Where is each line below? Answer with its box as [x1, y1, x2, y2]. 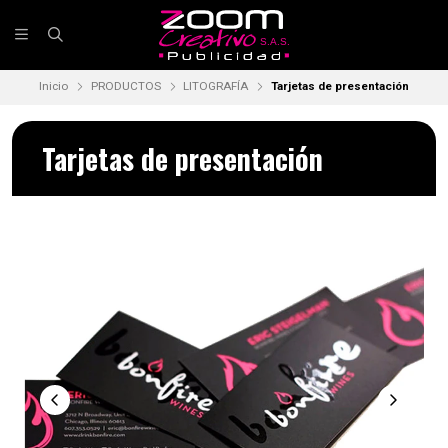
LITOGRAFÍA [183, 79, 249, 93]
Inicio [39, 79, 69, 93]
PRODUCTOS [90, 79, 161, 93]
